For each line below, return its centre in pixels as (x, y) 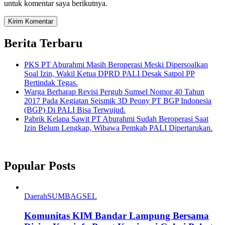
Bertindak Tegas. (51, 82)
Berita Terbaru (43, 43)
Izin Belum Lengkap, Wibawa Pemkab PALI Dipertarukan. (118, 128)
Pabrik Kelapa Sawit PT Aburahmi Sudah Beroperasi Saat (116, 119)
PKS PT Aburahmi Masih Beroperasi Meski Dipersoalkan (116, 64)
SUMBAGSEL (72, 196)
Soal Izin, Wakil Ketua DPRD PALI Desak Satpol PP (109, 73)
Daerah (36, 196)
